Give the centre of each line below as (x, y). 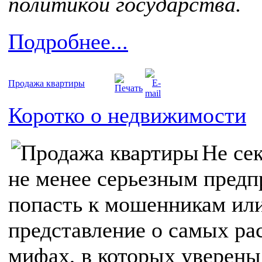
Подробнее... (68, 42)
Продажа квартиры (46, 84)
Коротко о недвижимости (127, 116)
